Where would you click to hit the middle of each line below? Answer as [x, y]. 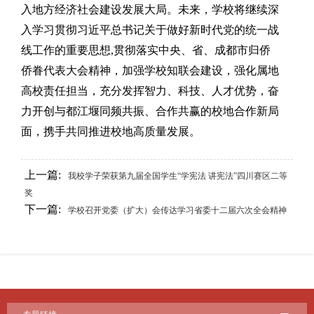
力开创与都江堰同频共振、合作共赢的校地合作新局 [150, 111]
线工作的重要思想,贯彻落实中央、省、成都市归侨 [146, 50]
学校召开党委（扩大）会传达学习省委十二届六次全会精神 [177, 210]
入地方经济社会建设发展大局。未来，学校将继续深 [150, 9]
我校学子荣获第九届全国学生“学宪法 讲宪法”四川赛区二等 [178, 176]
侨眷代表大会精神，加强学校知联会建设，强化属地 [150, 70]
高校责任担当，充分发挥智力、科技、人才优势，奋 [150, 90]
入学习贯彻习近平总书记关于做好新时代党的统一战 [150, 29]
